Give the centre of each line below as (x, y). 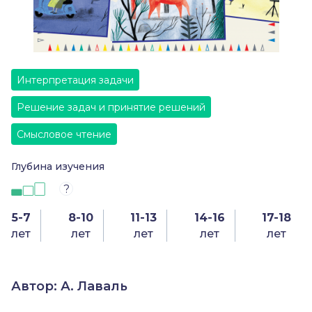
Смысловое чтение (64, 134)
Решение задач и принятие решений (111, 107)
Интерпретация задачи (75, 80)
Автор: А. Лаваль (69, 286)
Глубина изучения (58, 166)
